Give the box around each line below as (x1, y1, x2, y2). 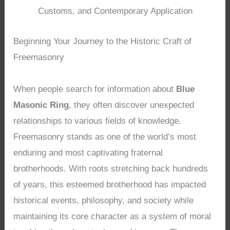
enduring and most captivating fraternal (13, 147, 163, 158)
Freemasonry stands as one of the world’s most (13, 131, 197, 142)
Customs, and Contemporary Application (37, 6, 193, 16)
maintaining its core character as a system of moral (13, 211, 212, 221)
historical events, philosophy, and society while (13, 195, 194, 205)
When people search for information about (13, 84, 177, 94)
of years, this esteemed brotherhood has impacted (13, 179, 206, 189)
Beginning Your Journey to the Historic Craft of (13, 36, 192, 46)
